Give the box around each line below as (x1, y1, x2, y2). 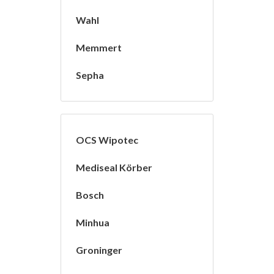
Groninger (76, 244, 122, 256)
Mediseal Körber (76, 161, 152, 174)
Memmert (76, 42, 122, 54)
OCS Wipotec (76, 134, 138, 146)
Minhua (76, 217, 109, 229)
